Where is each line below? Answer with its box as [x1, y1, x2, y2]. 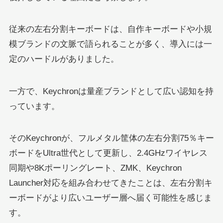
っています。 [8, 101, 60, 111]
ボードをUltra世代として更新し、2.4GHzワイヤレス [8, 148, 208, 158]
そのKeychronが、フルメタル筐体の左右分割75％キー [8, 133, 214, 143]
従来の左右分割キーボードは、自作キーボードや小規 [8, 24, 212, 34]
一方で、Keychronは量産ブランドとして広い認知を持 [8, 86, 214, 96]
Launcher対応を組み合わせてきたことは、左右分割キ [8, 178, 213, 188]
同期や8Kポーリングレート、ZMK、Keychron [8, 163, 182, 173]
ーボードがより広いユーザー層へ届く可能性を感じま [8, 193, 212, 203]
